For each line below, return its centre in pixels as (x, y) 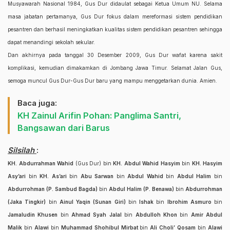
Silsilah (22, 150)
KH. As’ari (53, 176)
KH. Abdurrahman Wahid (41, 164)
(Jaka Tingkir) (27, 202)
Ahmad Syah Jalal (98, 215)
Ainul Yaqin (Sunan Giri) (92, 202)
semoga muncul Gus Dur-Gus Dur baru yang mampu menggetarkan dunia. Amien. (112, 81)
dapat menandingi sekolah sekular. (51, 42)
